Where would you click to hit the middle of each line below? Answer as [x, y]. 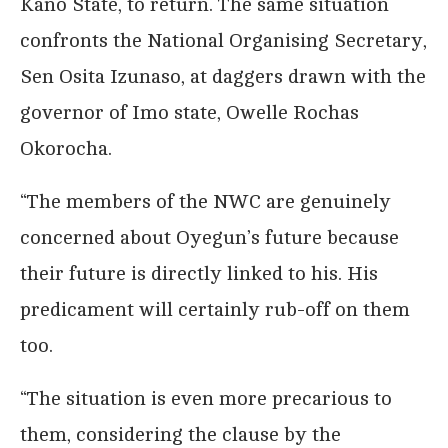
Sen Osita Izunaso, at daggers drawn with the [223, 76]
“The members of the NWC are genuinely [205, 201]
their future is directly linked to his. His [199, 273]
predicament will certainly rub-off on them [215, 309]
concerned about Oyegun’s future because [209, 237]
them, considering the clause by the [180, 434]
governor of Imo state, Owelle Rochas [189, 112]
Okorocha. [66, 148]
